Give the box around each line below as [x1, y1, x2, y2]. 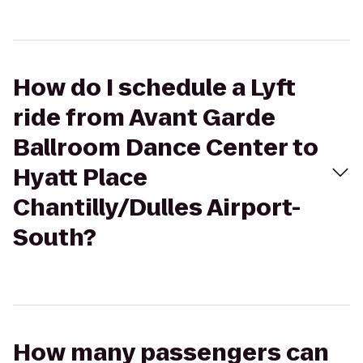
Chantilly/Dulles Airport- [13, 192, 301, 224]
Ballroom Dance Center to [13, 132, 318, 164]
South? [13, 222, 96, 254]
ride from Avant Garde [13, 102, 275, 134]
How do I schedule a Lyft [13, 72, 296, 104]
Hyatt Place [13, 162, 147, 194]
